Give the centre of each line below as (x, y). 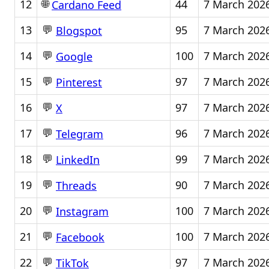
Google (74, 57)
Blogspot (79, 31)
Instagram (82, 212)
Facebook (80, 237)
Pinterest (79, 83)
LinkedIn (78, 160)
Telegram (80, 134)
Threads (76, 186)
